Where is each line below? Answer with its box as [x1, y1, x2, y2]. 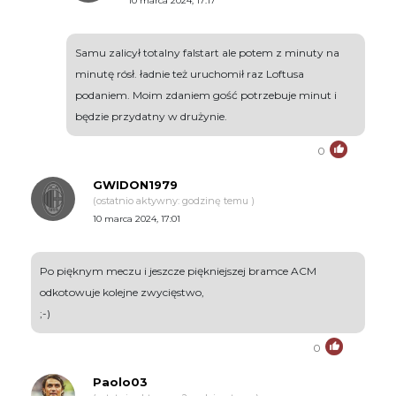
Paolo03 [93, 375, 148, 390]
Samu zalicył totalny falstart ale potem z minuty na [75, 46, 339, 60]
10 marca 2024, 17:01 [93, 213, 180, 225]
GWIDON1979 [93, 178, 178, 193]
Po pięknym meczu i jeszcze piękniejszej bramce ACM [40, 264, 316, 278]
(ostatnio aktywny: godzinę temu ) [93, 194, 255, 208]
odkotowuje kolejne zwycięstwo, [40, 286, 204, 300]
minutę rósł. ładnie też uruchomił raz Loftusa [75, 67, 304, 81]
